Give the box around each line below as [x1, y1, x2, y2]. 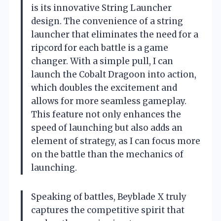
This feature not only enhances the [31, 109, 181, 120]
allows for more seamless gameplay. [31, 95, 186, 107]
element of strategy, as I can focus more [31, 135, 200, 147]
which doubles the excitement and [31, 82, 177, 93]
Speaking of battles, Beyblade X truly [31, 191, 186, 202]
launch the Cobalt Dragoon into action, [31, 69, 196, 80]
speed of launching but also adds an [31, 122, 183, 133]
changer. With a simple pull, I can [31, 55, 173, 67]
